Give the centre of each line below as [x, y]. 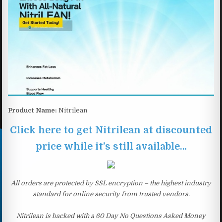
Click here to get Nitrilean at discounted [111, 130]
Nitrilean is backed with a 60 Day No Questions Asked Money [111, 216]
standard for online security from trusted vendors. [111, 194]
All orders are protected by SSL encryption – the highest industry [111, 183]
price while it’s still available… [111, 146]
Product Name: [33, 110]
